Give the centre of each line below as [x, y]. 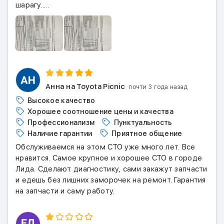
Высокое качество [61, 100]
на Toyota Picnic [95, 86]
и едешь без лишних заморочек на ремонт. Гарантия [111, 180]
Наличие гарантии [60, 133]
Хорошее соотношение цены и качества [101, 111]
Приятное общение [147, 133]
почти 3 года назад [158, 87]
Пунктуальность [143, 122]
